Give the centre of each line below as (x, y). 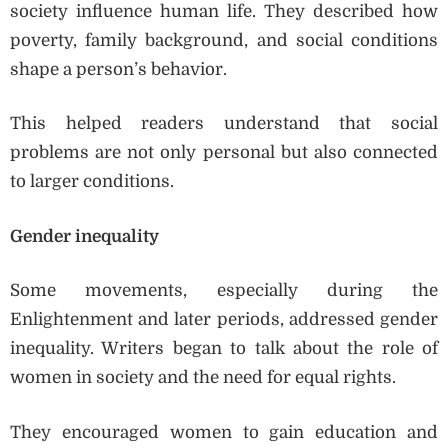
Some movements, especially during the (224, 291)
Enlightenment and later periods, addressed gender (224, 320)
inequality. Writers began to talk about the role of (224, 349)
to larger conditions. (92, 182)
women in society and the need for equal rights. (203, 378)
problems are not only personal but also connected (224, 153)
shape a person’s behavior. (118, 69)
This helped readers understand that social (224, 124)
